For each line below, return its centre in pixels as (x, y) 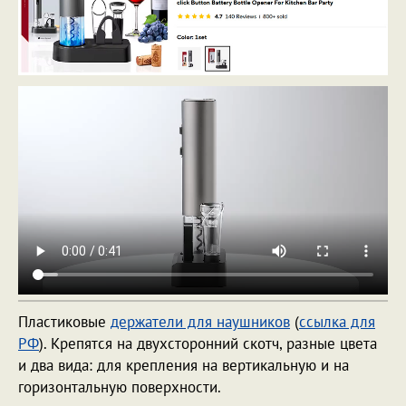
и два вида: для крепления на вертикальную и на (184, 365)
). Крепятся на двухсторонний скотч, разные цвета (208, 343)
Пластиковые (64, 321)
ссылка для (337, 321)
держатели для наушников (200, 321)
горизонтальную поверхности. (121, 387)
